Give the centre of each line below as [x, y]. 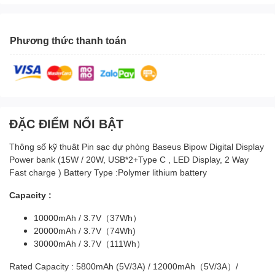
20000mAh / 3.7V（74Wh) [85, 231]
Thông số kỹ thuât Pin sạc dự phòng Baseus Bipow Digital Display [137, 147]
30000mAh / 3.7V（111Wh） [89, 244]
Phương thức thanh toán [68, 40]
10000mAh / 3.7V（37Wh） [87, 218]
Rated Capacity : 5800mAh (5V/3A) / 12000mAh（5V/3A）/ [124, 266]
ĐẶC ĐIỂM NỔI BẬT [66, 124]
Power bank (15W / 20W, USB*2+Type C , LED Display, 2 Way [129, 160]
